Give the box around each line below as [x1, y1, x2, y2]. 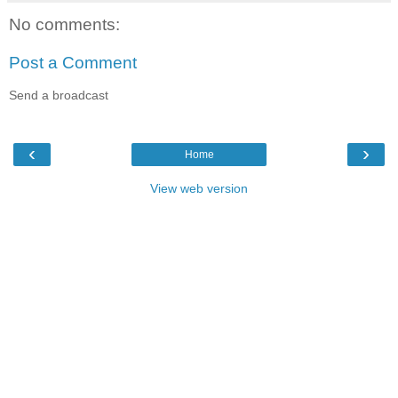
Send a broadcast [9, 87, 108, 102]
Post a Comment [9, 53, 137, 73]
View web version [150, 181, 248, 196]
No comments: [9, 14, 120, 34]
